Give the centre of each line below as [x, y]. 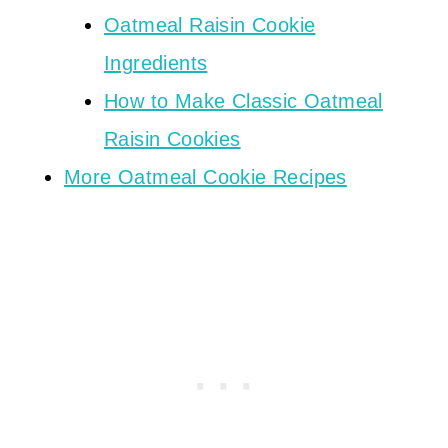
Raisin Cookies [172, 139]
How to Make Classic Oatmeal [243, 101]
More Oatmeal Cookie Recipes [205, 177]
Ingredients [156, 63]
